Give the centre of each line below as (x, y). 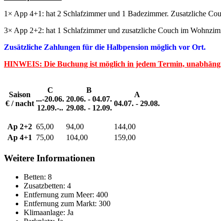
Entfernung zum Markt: (60, 204)
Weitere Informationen (50, 158)
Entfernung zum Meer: (59, 195)
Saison (20, 94)
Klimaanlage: (44, 213)
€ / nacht (20, 103)
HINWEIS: (24, 64)
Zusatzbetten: (44, 186)
